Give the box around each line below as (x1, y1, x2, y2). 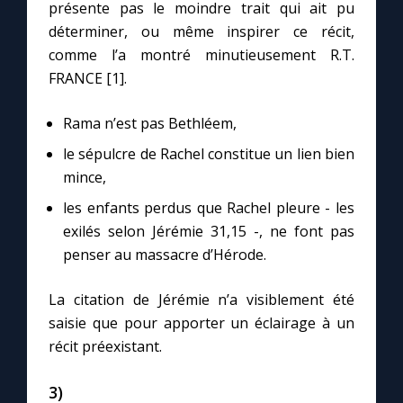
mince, (63, 167, 106, 188)
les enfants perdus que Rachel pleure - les (63, 198, 354, 219)
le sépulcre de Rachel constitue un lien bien (63, 144, 354, 165)
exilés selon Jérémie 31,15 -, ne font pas (63, 221, 354, 242)
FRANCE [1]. (49, 68, 127, 89)
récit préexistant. (49, 336, 162, 357)
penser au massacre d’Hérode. (63, 245, 266, 265)
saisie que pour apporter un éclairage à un (49, 313, 354, 334)
